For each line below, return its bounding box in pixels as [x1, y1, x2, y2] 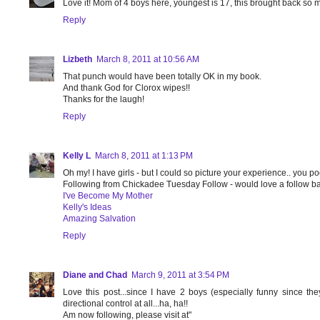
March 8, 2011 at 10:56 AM [96, 54, 199, 65]
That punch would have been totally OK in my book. [63, 71, 261, 82]
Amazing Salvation [63, 214, 136, 224]
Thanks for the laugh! [63, 94, 144, 105]
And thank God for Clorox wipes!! [63, 83, 190, 94]
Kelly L [63, 151, 91, 161]
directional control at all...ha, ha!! [63, 299, 188, 309]
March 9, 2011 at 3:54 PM [131, 270, 229, 281]
